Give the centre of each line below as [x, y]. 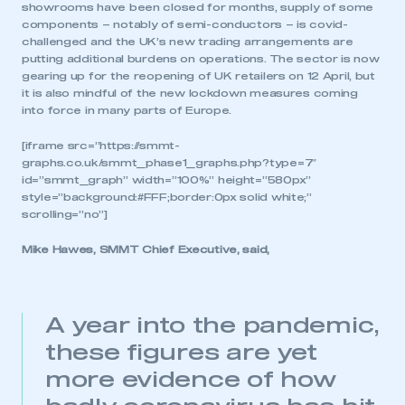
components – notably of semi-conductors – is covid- [185, 25]
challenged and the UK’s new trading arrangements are [188, 42]
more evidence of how [191, 381]
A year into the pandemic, [212, 326]
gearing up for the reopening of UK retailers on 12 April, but [198, 76]
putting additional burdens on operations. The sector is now [201, 59]
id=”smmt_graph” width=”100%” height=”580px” [166, 180]
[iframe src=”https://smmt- [101, 146]
